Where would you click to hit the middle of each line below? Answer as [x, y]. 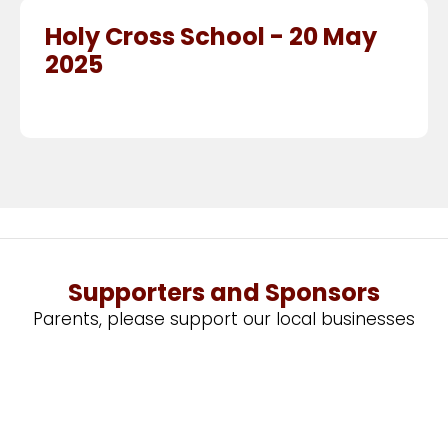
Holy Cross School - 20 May [211, 37]
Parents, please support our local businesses [224, 319]
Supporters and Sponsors [224, 293]
